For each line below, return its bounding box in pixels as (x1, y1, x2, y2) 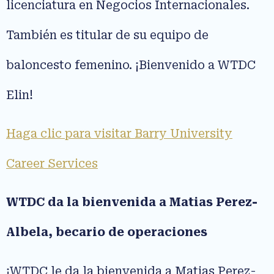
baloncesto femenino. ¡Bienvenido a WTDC (6, 57, 256, 72)
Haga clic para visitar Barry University (6, 127, 232, 141)
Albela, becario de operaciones (6, 225, 207, 240)
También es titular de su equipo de (6, 28, 209, 42)
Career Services (6, 157, 98, 171)
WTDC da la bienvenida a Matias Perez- (6, 195, 257, 210)
